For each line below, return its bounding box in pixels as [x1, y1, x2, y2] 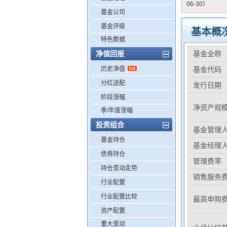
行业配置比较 [101, 193, 137, 200]
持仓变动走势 [101, 165, 137, 172]
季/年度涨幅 [101, 107, 133, 114]
